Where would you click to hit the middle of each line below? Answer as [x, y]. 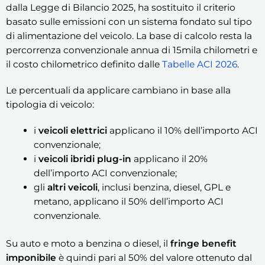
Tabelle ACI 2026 [200, 64]
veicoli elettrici [72, 131]
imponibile [31, 258]
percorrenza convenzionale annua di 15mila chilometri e [132, 50]
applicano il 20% [169, 159]
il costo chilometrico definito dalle [84, 64]
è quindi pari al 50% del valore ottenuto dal [154, 258]
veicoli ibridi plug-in [85, 159]
